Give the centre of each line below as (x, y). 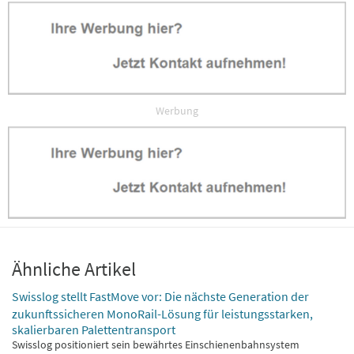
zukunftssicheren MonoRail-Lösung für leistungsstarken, (162, 313)
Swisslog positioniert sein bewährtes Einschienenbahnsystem (156, 345)
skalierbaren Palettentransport (94, 329)
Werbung (177, 110)
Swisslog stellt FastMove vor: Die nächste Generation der (160, 297)
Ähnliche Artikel (74, 269)
